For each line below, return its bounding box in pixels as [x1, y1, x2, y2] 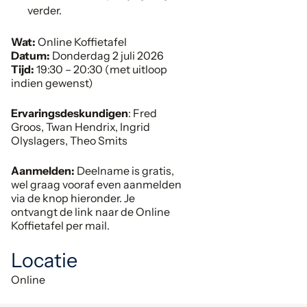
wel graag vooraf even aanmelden [11, 177, 182, 192]
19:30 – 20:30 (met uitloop [36, 62, 167, 77]
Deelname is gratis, [77, 164, 174, 178]
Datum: [11, 49, 52, 63]
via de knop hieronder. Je [11, 191, 135, 206]
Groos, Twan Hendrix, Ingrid [11, 120, 150, 134]
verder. [27, 3, 62, 18]
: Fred [128, 106, 157, 121]
